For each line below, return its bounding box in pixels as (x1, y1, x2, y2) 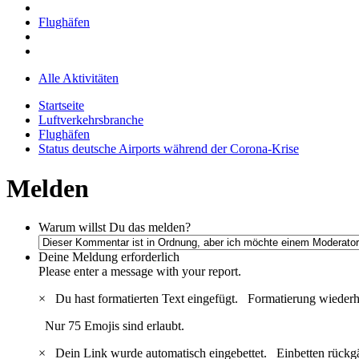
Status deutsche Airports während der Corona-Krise (38, 142, 299, 156)
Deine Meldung (38, 250, 118, 264)
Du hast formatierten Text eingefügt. (49, 292, 248, 306)
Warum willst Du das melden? (38, 220, 191, 235)
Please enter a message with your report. (38, 264, 241, 279)
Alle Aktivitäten (38, 71, 119, 86)
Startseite (38, 99, 84, 113)
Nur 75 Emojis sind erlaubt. (38, 319, 184, 333)
